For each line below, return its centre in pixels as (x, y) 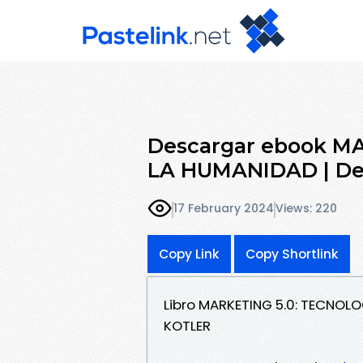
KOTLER (187, 325)
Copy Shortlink (292, 254)
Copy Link (189, 254)
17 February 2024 (224, 209)
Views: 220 (306, 209)
